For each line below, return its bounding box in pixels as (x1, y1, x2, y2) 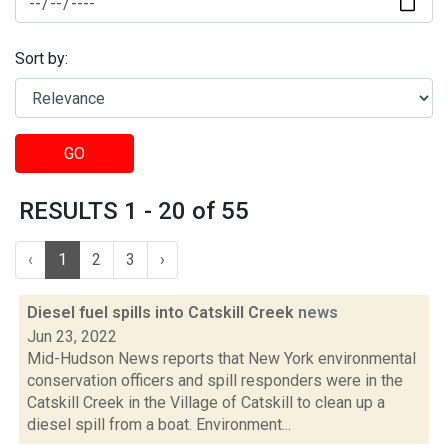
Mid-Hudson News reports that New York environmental (27, 349, 416, 368)
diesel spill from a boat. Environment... (27, 415, 291, 434)
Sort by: (15, 49, 68, 69)
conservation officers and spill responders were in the (27, 371, 403, 390)
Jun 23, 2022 (27, 327, 117, 346)
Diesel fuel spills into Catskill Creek (27, 303, 298, 322)
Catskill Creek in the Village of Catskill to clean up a (27, 393, 385, 412)
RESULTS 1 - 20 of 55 (19, 197, 249, 225)
